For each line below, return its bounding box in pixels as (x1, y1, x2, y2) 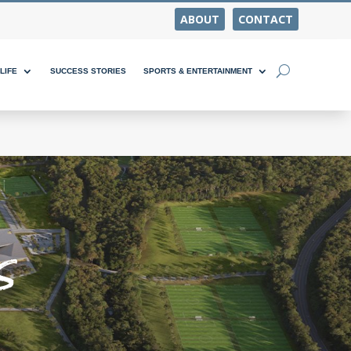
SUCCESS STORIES (49, 66, 126, 75)
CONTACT (237, 12, 293, 27)
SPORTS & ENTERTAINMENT (143, 66, 252, 75)
